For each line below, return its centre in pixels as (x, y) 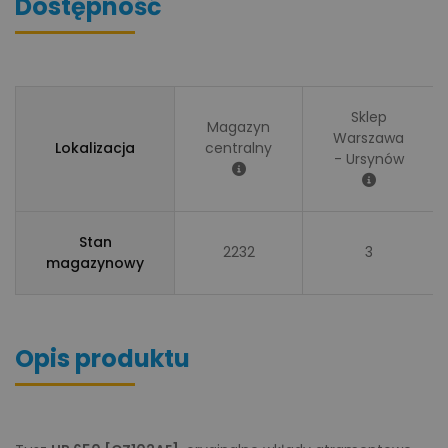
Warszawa (368, 138)
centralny (238, 148)
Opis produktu (102, 358)
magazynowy (95, 263)
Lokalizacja (95, 148)
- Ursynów (368, 159)
